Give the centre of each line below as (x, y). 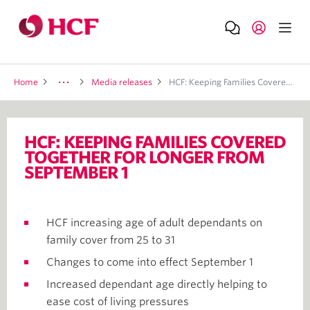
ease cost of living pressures (118, 302)
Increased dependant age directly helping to (157, 284)
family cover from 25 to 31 (111, 240)
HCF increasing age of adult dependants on (154, 223)
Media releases (122, 82)
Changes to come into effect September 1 (150, 262)
